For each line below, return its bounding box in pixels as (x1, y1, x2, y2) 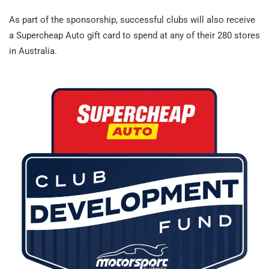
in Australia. (9, 45, 57, 56)
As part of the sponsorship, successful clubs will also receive (9, 14, 255, 25)
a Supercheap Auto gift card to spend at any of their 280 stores (9, 29, 260, 41)
